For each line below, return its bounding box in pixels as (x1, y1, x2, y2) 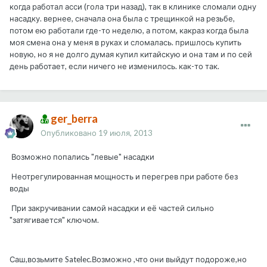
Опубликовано (41, 128, 98, 138)
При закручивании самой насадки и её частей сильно (10, 203, 214, 213)
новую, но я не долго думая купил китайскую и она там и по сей (10, 49, 252, 60)
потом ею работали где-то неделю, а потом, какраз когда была (10, 26, 249, 36)
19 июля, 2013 (98, 128, 153, 138)
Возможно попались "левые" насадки (10, 152, 154, 162)
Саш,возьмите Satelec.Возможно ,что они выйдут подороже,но (10, 254, 247, 265)
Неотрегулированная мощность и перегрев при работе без (10, 172, 238, 182)
